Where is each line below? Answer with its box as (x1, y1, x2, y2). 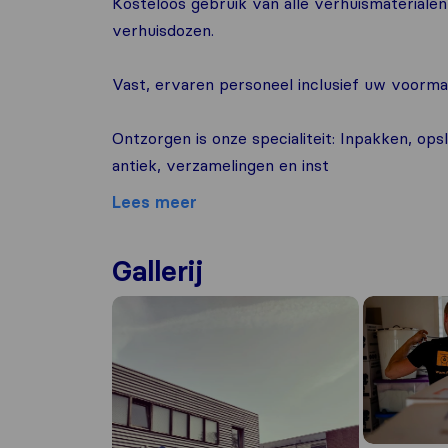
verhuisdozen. (112, 20, 214, 40)
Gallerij (112, 254, 203, 288)
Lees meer (112, 192, 197, 212)
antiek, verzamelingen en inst (112, 155, 329, 175)
